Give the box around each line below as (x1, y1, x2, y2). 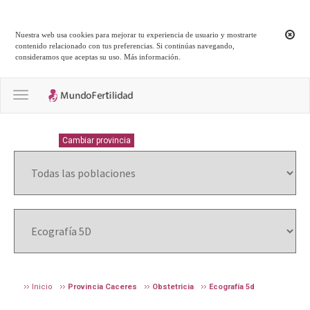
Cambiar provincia (62, 135, 131, 145)
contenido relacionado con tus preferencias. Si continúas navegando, (15, 42, 235, 51)
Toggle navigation (20, 89, 105, 103)
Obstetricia (152, 282, 194, 291)
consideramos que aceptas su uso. (15, 53, 125, 62)
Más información (124, 53, 179, 62)
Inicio (32, 282, 53, 291)
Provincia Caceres (68, 282, 137, 291)
